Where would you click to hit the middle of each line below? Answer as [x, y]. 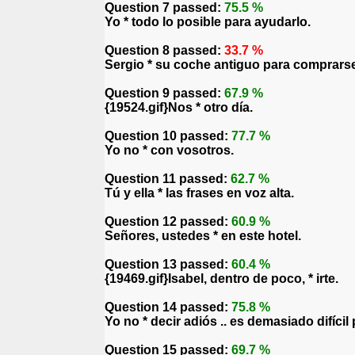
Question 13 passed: [168, 264]
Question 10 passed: [168, 136]
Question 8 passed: [164, 50]
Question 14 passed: [168, 307]
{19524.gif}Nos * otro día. [179, 107]
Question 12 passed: [168, 221]
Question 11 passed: [168, 179]
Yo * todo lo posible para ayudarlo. [208, 22]
